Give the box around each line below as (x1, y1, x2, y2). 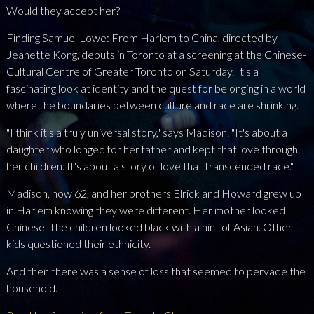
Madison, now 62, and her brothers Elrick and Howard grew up (6, 186, 301, 200)
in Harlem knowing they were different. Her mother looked (6, 203, 285, 217)
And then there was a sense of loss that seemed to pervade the (6, 264, 306, 278)
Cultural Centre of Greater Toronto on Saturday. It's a (6, 64, 259, 78)
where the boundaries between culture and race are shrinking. (6, 98, 299, 112)
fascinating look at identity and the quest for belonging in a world (6, 81, 306, 95)
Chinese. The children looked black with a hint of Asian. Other (6, 220, 292, 234)
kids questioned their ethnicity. (6, 237, 151, 251)
